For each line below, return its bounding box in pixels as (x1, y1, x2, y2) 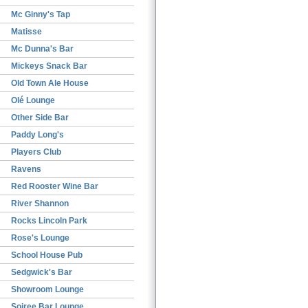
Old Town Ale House (11, 78, 89, 88)
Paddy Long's (11, 130, 64, 140)
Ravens (11, 164, 41, 174)
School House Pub (11, 250, 82, 260)
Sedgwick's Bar (11, 267, 72, 277)
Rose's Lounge (11, 233, 69, 243)
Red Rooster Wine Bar (11, 181, 98, 191)
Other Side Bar (11, 113, 69, 122)
